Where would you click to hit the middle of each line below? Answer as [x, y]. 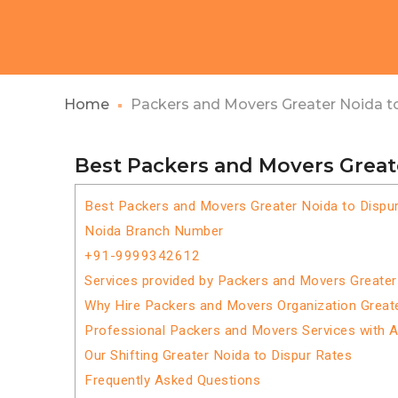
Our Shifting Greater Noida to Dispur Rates [218, 355]
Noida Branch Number [154, 231]
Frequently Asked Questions [172, 380]
